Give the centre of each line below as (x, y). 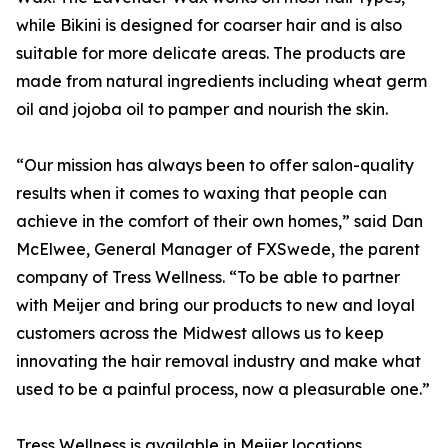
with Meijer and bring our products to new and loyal (215, 305)
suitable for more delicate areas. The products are (211, 53)
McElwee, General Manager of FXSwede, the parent (218, 249)
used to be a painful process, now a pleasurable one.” (223, 389)
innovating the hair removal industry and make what (218, 361)
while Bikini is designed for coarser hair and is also (209, 25)
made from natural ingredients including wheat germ (221, 81)
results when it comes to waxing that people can (201, 193)
